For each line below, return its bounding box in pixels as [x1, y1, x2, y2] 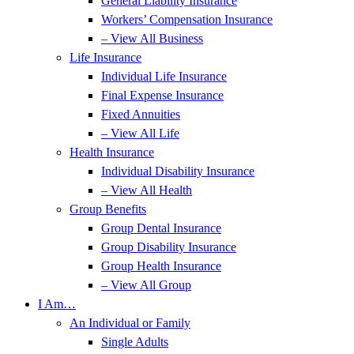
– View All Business [101, 32, 203, 45]
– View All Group [101, 278, 191, 292]
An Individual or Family [70, 316, 190, 330]
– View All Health [101, 183, 192, 197]
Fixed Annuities [101, 107, 180, 121]
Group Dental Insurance [101, 221, 221, 235]
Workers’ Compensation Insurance [101, 13, 273, 26]
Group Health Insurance [101, 259, 221, 273]
